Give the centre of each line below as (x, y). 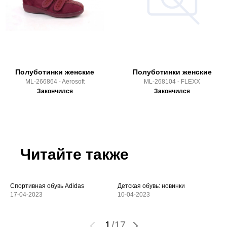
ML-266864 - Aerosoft (55, 82)
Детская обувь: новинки (151, 186)
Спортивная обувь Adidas (47, 186)
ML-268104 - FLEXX (172, 82)
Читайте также (74, 154)
